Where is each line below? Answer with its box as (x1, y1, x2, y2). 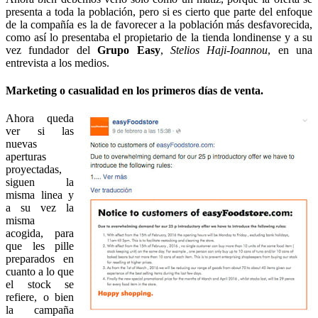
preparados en (6, 253, 74, 265)
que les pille (6, 240, 74, 253)
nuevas (6, 138, 37, 150)
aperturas (6, 150, 46, 163)
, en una (268, 43, 312, 56)
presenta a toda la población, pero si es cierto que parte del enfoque (6, 5, 312, 18)
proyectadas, (6, 163, 62, 176)
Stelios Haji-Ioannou (170, 43, 268, 56)
